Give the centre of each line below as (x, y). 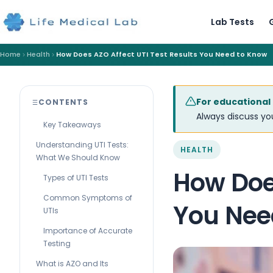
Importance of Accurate (88, 231)
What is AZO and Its (72, 264)
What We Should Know (78, 158)
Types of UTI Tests (76, 178)
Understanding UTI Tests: (82, 145)
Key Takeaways (72, 125)
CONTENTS (63, 102)
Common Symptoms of (88, 198)
